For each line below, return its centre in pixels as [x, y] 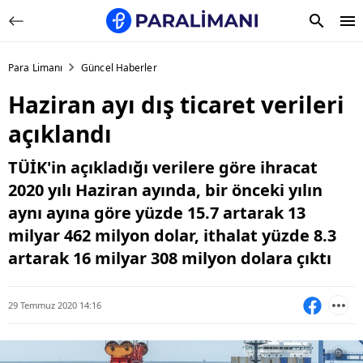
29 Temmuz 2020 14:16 [55, 305]
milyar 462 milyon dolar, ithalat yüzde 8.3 [172, 235]
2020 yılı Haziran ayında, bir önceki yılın [165, 190]
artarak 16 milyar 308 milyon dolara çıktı [170, 258]
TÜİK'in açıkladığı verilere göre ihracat [163, 167]
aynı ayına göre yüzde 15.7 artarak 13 [157, 213]
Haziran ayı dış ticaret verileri [176, 105]
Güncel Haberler [119, 68]
